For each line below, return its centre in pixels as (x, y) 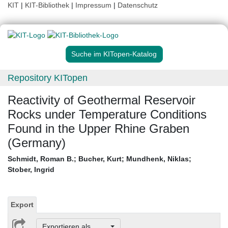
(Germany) (37, 143)
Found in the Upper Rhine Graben (98, 129)
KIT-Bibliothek (48, 5)
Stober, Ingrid (31, 170)
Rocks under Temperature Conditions (107, 115)
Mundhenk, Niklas (158, 159)
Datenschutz (138, 5)
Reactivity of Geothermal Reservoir (102, 100)
